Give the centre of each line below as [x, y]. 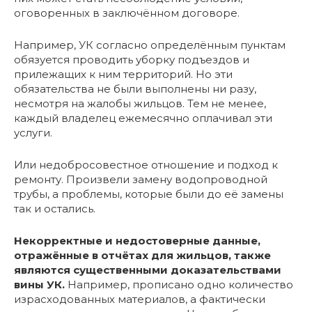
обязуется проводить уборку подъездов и [132, 60]
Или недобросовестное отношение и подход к [146, 165]
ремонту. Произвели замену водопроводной [141, 180]
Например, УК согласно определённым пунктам [150, 45]
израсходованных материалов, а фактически [140, 299]
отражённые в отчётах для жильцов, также [142, 256]
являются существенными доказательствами [148, 270]
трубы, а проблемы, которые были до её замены [149, 194]
